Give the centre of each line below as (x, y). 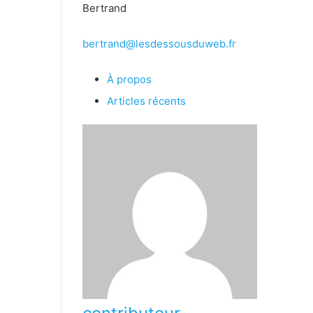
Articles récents (146, 101)
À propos (129, 79)
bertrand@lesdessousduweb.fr (159, 43)
